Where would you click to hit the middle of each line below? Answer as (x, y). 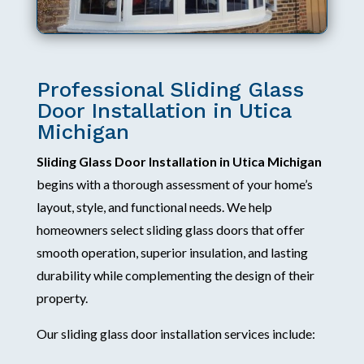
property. (62, 297)
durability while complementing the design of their (175, 275)
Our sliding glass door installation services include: (175, 333)
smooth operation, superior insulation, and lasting (172, 252)
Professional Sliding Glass (170, 89)
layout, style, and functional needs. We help (154, 206)
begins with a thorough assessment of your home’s (174, 184)
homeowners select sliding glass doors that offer (170, 229)
